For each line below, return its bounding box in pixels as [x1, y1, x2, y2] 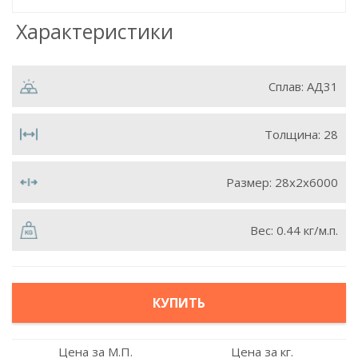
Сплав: [268, 78, 307, 94]
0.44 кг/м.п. [276, 222, 338, 238]
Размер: [226, 174, 275, 190]
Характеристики [16, 18, 173, 45]
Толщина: [265, 126, 324, 142]
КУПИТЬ [153, 294, 205, 312]
